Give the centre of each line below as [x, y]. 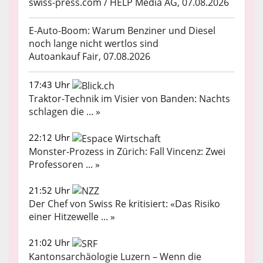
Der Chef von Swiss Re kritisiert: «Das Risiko [124, 204]
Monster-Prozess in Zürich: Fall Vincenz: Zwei [127, 151]
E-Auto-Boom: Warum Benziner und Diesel [122, 31]
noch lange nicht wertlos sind [94, 44]
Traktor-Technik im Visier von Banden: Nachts [129, 98]
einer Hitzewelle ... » [72, 217]
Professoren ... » [64, 164]
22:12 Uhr [50, 137]
